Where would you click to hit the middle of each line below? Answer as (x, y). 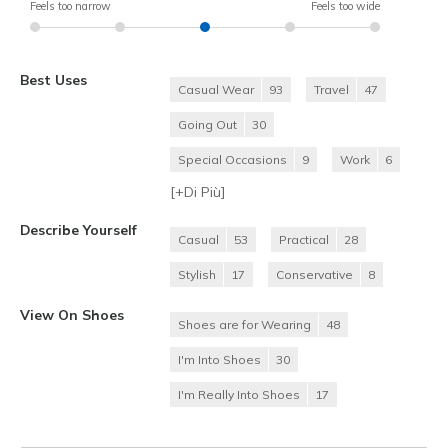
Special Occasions (232, 159)
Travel (331, 89)
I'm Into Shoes (219, 359)
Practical (304, 239)
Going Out (207, 124)
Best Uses (53, 79)
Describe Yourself (78, 229)
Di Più (202, 191)
